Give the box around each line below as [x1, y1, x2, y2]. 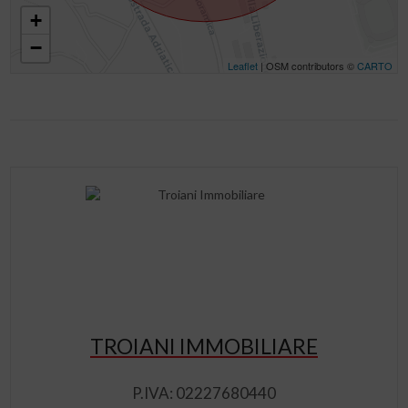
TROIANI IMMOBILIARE [90, 333, 318, 359]
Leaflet [227, 58, 258, 73]
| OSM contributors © [257, 58, 357, 73]
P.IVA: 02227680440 [132, 383, 276, 403]
